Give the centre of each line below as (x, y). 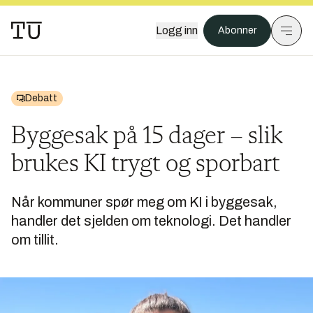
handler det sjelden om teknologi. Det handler (151, 221)
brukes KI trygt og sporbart (146, 165)
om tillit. (35, 240)
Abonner (237, 30)
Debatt (41, 98)
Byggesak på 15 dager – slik (147, 137)
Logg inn (177, 30)
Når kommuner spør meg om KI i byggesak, (144, 202)
